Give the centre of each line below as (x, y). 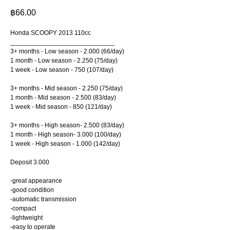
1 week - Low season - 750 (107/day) (62, 70)
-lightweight (26, 218)
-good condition (32, 190)
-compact (23, 209)
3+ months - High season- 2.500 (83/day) (67, 126)
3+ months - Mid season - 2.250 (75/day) (66, 89)
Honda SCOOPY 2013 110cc (51, 33)
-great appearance (36, 181)
